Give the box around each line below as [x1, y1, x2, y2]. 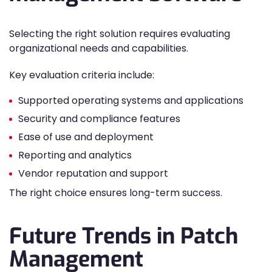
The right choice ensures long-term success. [9, 186, 222, 200]
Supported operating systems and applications [18, 93, 243, 107]
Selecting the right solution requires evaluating [9, 27, 230, 41]
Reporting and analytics [18, 148, 132, 162]
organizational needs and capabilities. [9, 41, 188, 55]
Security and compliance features [18, 112, 180, 126]
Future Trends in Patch [9, 222, 238, 251]
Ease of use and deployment [18, 130, 154, 144]
